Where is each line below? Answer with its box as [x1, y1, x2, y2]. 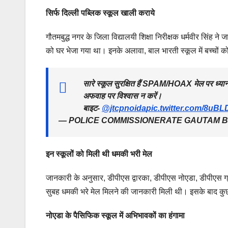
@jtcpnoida [102, 104, 146, 113]
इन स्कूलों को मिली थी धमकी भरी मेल [46, 150, 152, 159]
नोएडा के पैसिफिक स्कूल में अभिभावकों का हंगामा [46, 211, 185, 220]
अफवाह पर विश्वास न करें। [83, 92, 162, 101]
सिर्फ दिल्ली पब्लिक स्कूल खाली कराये [46, 9, 155, 18]
